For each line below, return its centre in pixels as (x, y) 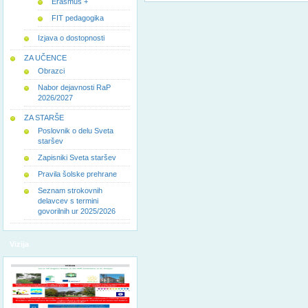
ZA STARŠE (44, 118)
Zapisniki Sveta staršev (77, 157)
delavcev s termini (68, 201)
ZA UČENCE (45, 58)
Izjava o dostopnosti (71, 38)
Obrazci (51, 71)
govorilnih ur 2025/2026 (77, 211)
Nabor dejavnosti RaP (74, 87)
